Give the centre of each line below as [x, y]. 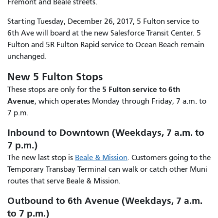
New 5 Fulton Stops [55, 77]
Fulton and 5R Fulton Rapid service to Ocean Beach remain [106, 45]
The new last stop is [41, 157]
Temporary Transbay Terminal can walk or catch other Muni [107, 169]
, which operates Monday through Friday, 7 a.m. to [120, 101]
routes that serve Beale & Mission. [64, 181]
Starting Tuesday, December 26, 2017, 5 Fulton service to [103, 21]
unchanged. [27, 56]
